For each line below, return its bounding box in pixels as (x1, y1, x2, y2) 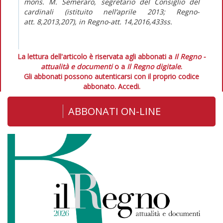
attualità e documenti (41, 61, 112, 71)
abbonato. (83, 81, 118, 91)
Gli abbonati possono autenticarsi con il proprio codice (24, 71, 199, 81)
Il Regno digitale (127, 61, 181, 71)
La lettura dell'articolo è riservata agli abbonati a (17, 51, 174, 61)
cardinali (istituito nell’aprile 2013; (24, 6, 176, 16)
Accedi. (117, 81, 140, 91)
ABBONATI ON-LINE (68, 104, 161, 118)
